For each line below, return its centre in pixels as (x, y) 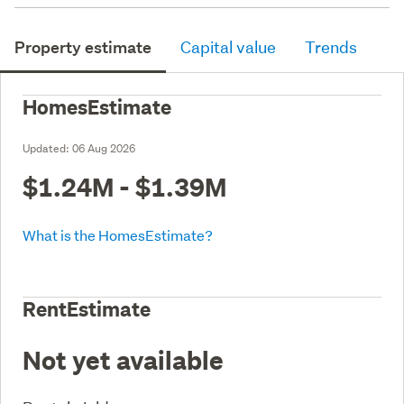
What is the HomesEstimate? (118, 234)
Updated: (47, 148)
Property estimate (83, 47)
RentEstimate (87, 309)
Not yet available (123, 359)
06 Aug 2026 (104, 148)
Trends (331, 47)
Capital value (228, 47)
